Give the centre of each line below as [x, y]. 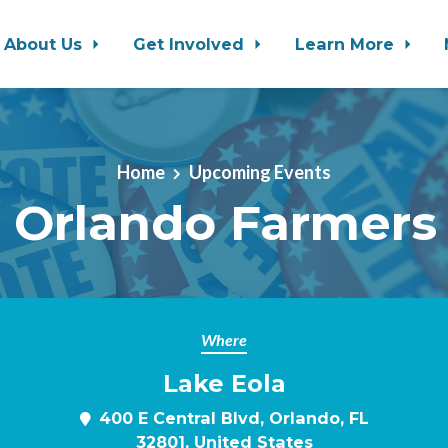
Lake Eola [224, 383]
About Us [46, 44]
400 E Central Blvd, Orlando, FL [233, 418]
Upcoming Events [259, 172]
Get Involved [191, 44]
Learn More [346, 44]
